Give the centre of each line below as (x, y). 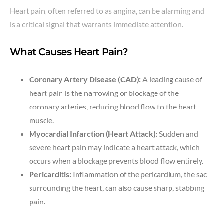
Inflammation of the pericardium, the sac (139, 174)
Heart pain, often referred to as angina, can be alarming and (107, 10)
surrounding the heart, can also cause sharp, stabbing (117, 187)
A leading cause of (171, 79)
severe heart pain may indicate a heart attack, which (114, 147)
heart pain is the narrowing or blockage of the (104, 93)
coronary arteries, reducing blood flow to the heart (113, 106)
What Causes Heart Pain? (69, 52)
